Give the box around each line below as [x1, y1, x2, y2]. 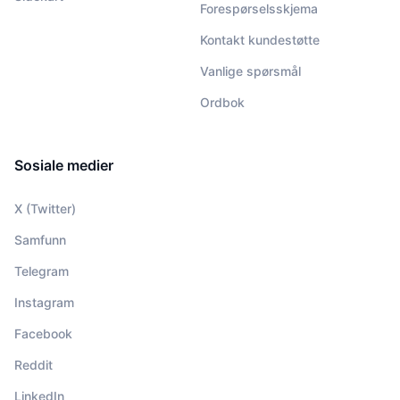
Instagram [14, 295, 74, 310]
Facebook [14, 326, 72, 341]
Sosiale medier [14, 156, 113, 174]
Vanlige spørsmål [200, 63, 301, 79]
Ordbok [200, 95, 245, 110]
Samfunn [14, 232, 66, 247]
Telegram [14, 263, 69, 279]
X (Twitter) [14, 201, 76, 216]
